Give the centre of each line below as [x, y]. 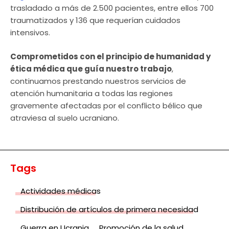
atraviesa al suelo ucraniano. [65, 118]
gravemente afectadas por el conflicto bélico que [106, 105]
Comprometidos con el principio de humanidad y [110, 56]
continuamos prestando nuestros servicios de [98, 81]
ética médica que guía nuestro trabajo [91, 68]
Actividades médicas [61, 191]
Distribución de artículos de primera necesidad [109, 209]
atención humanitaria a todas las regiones [91, 93]
